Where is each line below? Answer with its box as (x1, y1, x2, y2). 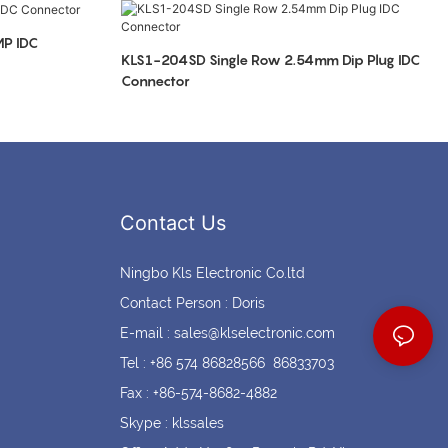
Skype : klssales (119, 415, 224, 432)
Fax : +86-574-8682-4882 (119, 385, 277, 402)
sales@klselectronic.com (173, 325, 335, 342)
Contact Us (119, 211, 226, 236)
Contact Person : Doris (119, 295, 265, 312)
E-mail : (119, 325, 174, 342)
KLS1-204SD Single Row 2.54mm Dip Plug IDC (120, 51, 420, 69)
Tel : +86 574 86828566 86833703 (119, 355, 334, 372)
